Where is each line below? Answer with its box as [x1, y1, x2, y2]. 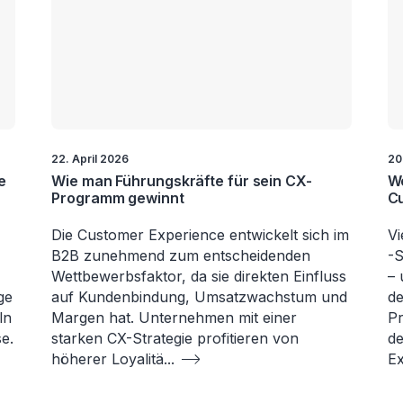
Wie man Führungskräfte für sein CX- [51, 171, 312, 190]
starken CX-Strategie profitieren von [51, 328, 300, 347]
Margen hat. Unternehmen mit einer [51, 308, 298, 327]
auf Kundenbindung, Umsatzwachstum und [51, 287, 348, 306]
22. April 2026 [51, 151, 130, 166]
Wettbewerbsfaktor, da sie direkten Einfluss [51, 266, 347, 285]
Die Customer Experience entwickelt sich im [51, 225, 350, 244]
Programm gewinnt [51, 188, 184, 207]
